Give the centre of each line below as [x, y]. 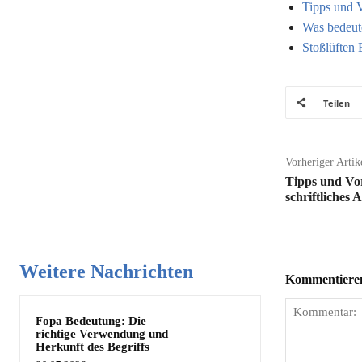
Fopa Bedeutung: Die [91, 320]
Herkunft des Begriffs [93, 346]
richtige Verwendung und [102, 333]
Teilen [336, 103]
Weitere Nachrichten [106, 271]
